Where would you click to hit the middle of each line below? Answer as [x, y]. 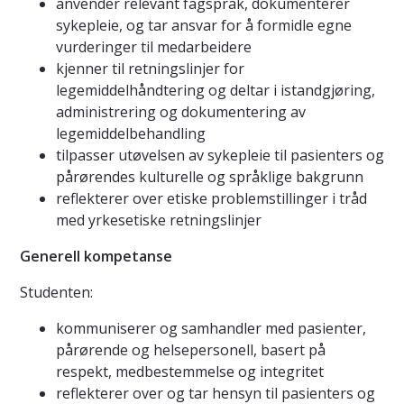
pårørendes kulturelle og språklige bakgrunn [210, 177]
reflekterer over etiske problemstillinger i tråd [211, 199]
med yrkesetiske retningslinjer [159, 220]
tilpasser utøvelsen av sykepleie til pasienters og [220, 156]
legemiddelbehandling [131, 134]
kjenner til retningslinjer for [150, 69]
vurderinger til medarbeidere [154, 47]
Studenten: [56, 293]
